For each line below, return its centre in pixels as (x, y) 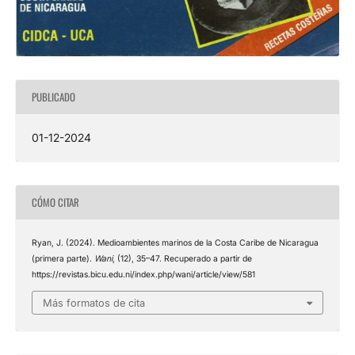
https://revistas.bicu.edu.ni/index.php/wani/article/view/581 (143, 274)
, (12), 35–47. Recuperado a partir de (182, 258)
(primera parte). (63, 258)
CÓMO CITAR (55, 202)
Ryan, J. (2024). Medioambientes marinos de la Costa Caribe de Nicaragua (175, 242)
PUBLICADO (53, 97)
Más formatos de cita (94, 303)
